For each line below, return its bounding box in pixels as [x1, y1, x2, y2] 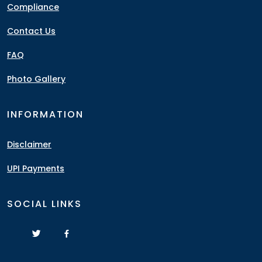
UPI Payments [7, 162, 64, 174]
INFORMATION [7, 107, 84, 121]
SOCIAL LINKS [7, 196, 82, 211]
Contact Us [7, 25, 56, 37]
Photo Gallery [7, 73, 65, 85]
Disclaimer [7, 138, 51, 150]
